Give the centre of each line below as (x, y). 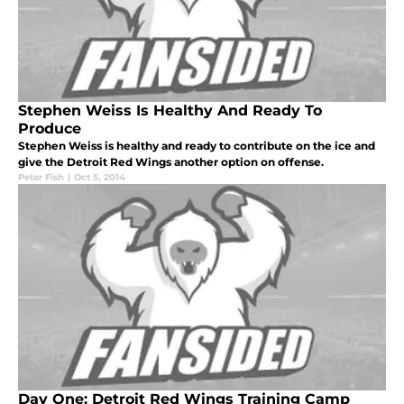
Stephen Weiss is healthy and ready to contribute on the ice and (197, 145)
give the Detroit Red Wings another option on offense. (171, 161)
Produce (50, 128)
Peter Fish (41, 177)
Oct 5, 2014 (100, 177)
